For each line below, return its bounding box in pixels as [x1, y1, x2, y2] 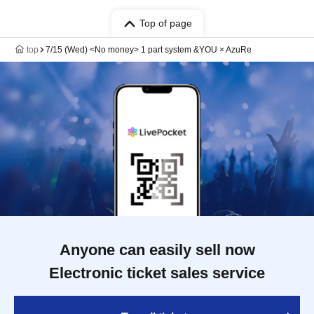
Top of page [139, 18, 192, 29]
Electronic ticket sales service [49, 264, 265, 282]
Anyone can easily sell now [59, 241, 255, 259]
